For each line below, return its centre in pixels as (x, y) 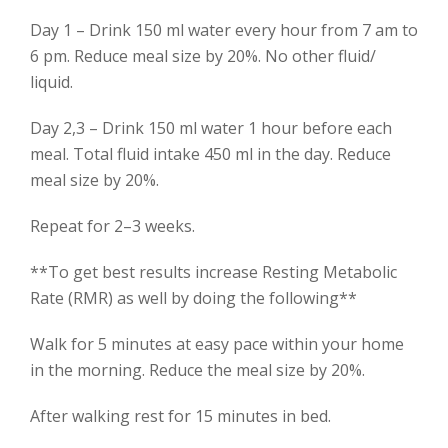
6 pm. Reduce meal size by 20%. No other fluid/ (203, 55)
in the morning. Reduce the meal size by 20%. (197, 369)
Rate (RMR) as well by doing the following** (193, 297)
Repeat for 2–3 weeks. (112, 225)
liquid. (51, 81)
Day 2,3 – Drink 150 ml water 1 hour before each (211, 127)
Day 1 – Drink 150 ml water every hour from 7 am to (224, 29)
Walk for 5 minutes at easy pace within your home (217, 343)
